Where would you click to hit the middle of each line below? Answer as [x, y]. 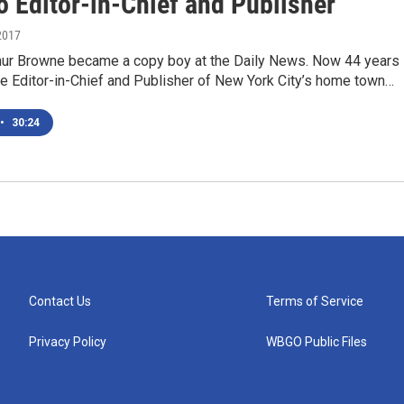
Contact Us [60, 301]
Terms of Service [315, 301]
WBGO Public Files [317, 342]
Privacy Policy [68, 342]
